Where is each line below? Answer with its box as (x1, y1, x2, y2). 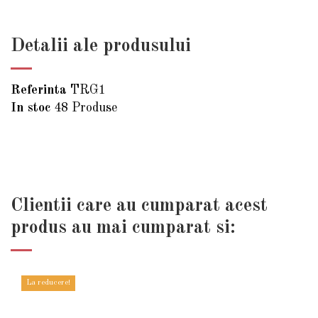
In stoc (11, 102, 50, 114)
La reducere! (26, 278, 70, 287)
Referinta (11, 84, 67, 97)
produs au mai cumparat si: (11, 218, 236, 237)
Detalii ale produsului (11, 37, 191, 56)
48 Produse (54, 102, 117, 114)
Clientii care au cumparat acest (11, 196, 268, 215)
